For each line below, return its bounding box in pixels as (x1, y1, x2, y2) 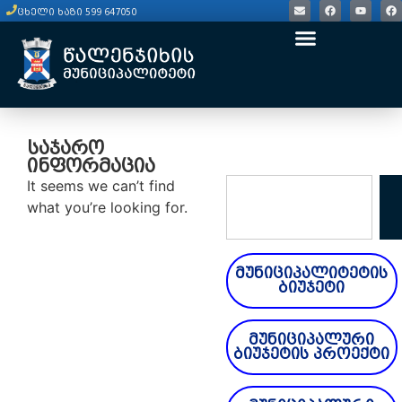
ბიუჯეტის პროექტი (233, 345, 390, 363)
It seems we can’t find (27, 177, 175, 195)
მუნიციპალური (249, 331, 375, 348)
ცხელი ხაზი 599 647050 (17, 6, 136, 18)
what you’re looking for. (27, 198, 188, 216)
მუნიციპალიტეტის (235, 265, 389, 282)
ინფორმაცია (27, 155, 155, 177)
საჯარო (27, 137, 104, 159)
